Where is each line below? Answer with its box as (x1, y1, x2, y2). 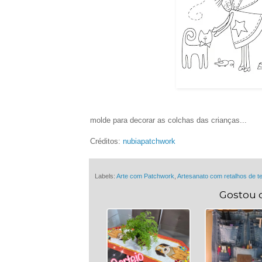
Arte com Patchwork (116, 173, 174, 180)
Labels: (95, 173, 116, 180)
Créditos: (90, 137, 123, 146)
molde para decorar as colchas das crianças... (90, 116, 247, 125)
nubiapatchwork (123, 137, 175, 146)
